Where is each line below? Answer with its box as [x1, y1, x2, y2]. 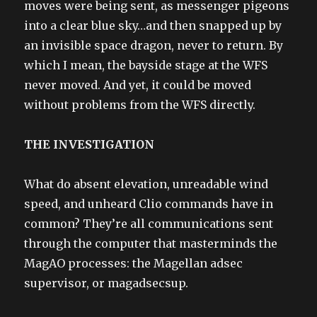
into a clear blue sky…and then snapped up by [24, 18, 282, 33]
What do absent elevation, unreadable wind [24, 176, 269, 191]
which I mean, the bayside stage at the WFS [24, 57, 268, 72]
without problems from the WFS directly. [24, 97, 256, 112]
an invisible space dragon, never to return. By [24, 38, 284, 52]
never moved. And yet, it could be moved [24, 77, 252, 92]
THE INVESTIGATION [24, 137, 155, 151]
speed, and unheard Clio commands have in [24, 196, 274, 211]
